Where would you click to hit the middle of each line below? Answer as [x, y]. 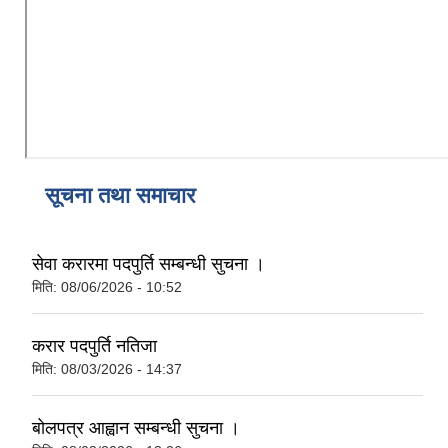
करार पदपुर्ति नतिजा [94, 346]
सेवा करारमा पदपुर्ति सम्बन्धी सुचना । [148, 264]
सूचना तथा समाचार [120, 196]
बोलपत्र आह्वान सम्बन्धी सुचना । [136, 428]
